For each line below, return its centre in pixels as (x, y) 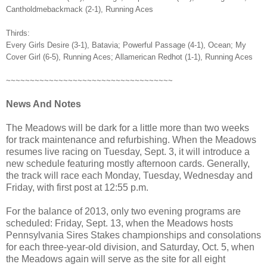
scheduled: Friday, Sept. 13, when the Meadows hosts (119, 223)
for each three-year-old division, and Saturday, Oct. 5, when (130, 247)
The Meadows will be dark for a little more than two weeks (128, 128)
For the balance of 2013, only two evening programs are (123, 211)
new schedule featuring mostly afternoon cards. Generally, (128, 163)
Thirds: (18, 33)
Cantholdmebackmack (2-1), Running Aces (80, 9)
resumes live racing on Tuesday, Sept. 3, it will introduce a (128, 151)
